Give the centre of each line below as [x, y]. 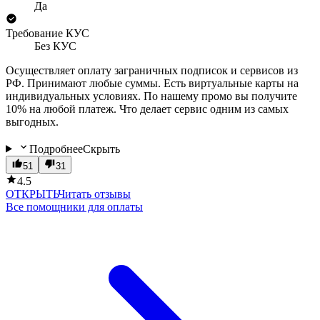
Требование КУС [47, 33]
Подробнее [56, 149]
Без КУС [55, 46]
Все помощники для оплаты [74, 206]
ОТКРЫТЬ [32, 194]
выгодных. [32, 121]
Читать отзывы [94, 194]
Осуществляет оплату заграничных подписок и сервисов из [152, 70]
